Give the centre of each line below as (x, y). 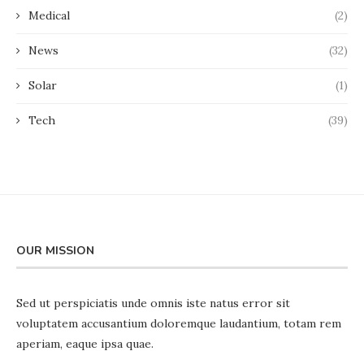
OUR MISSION (55, 251)
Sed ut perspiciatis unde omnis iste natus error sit (153, 303)
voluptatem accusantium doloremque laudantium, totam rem (179, 324)
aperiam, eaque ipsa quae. (85, 344)
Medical (49, 16)
